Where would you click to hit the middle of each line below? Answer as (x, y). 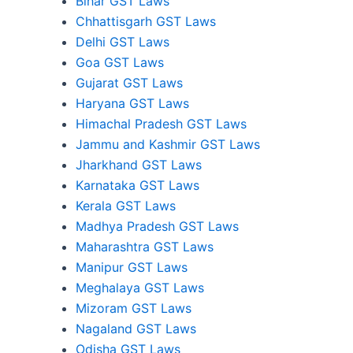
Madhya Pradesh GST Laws (157, 226)
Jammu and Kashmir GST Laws (168, 144)
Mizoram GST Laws (134, 308)
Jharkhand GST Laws (139, 164)
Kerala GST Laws (126, 205)
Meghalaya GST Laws (140, 287)
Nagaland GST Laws (136, 328)
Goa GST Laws (120, 62)
